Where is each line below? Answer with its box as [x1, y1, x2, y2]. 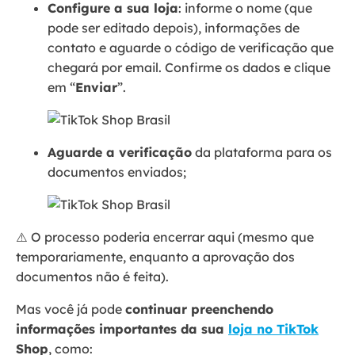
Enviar [75, 78, 117, 95]
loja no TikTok [228, 320, 319, 337]
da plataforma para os [192, 143, 332, 160]
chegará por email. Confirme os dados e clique [48, 59, 330, 75]
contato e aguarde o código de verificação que [48, 39, 334, 55]
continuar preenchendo [125, 300, 273, 317]
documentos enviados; [48, 163, 186, 180]
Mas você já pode [16, 300, 125, 317]
